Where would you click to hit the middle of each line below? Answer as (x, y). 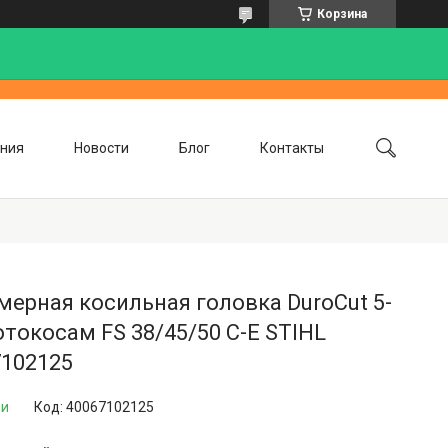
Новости (101, 147)
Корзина (342, 14)
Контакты (292, 147)
